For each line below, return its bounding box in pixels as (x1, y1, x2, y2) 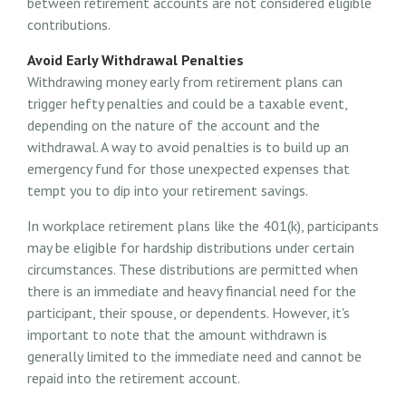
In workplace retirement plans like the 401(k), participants (27, 217, 379, 236)
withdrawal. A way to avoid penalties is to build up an (27, 138, 349, 157)
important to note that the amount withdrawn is (27, 325, 327, 344)
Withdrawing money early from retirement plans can (27, 72, 343, 92)
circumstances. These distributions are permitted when (27, 260, 358, 279)
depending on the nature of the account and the (27, 116, 320, 135)
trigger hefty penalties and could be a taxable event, (27, 94, 347, 113)
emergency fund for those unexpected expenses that (27, 159, 350, 179)
